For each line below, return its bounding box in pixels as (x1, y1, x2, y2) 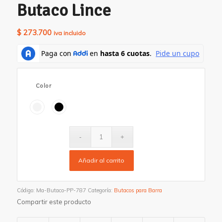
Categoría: (87, 186, 114, 194)
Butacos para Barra (113, 186, 162, 194)
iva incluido (53, 29, 86, 37)
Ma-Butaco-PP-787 (36, 186, 86, 194)
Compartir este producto (16, 197, 91, 206)
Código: (16, 186, 36, 194)
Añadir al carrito (78, 156, 125, 164)
